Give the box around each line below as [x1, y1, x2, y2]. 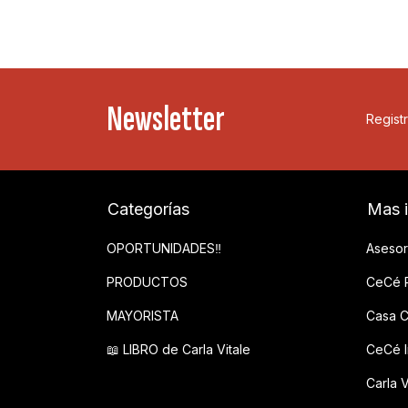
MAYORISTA [107, 307, 178, 323]
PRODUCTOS [107, 273, 188, 290]
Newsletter [107, 97, 225, 141]
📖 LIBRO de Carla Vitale [107, 341, 250, 357]
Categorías [107, 199, 189, 219]
